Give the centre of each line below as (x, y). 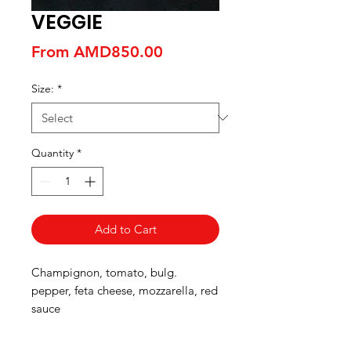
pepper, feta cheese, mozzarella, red (125, 290)
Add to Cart (125, 229)
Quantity (52, 152)
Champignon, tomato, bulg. (104, 272)
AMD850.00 (118, 51)
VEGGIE (67, 22)
